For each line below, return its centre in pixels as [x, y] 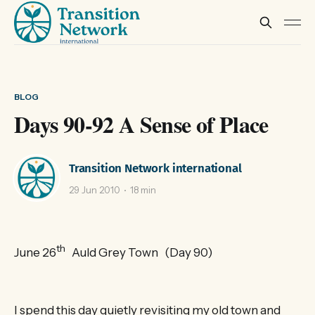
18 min [143, 190]
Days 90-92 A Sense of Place [141, 124]
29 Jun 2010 [95, 190]
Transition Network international [155, 168]
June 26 [35, 253]
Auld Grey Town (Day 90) [139, 253]
